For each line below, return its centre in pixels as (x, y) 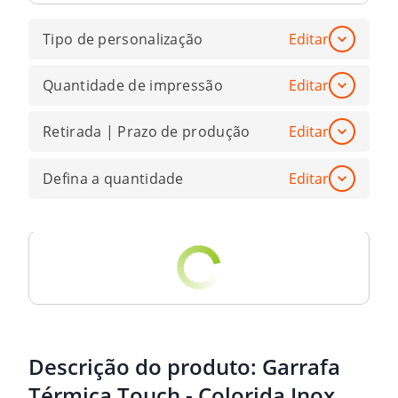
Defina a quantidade (113, 178)
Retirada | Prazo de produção (147, 132)
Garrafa (301, 367)
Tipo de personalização (123, 39)
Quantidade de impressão (133, 85)
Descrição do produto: (145, 367)
